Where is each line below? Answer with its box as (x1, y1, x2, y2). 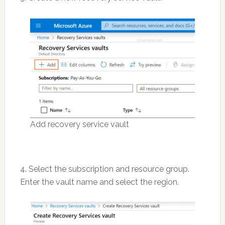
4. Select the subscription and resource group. (20, 164, 189, 174)
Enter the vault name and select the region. (20, 177, 179, 187)
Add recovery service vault (30, 120, 129, 130)
